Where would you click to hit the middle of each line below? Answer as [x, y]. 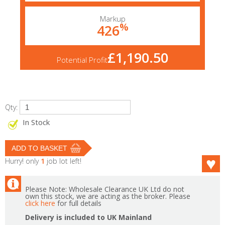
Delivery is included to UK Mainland [88, 217]
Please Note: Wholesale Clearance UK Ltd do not [105, 189]
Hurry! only [23, 161]
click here [40, 203]
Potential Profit [82, 60]
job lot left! [63, 161]
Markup [113, 19]
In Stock [36, 122]
